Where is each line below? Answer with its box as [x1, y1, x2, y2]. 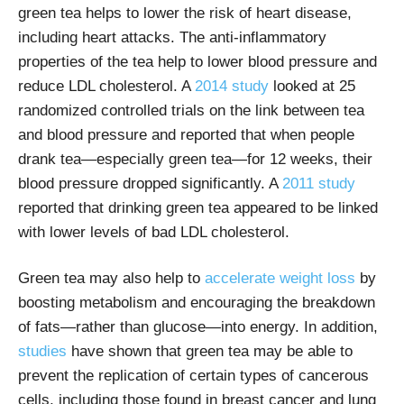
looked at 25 [269, 77, 355, 95]
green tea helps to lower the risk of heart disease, [18, 4, 352, 22]
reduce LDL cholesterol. [18, 77, 181, 95]
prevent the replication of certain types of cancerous [18, 366, 369, 384]
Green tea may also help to [18, 269, 205, 287]
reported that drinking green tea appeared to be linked [18, 198, 378, 216]
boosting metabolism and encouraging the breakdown [18, 293, 375, 311]
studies [18, 342, 67, 360]
